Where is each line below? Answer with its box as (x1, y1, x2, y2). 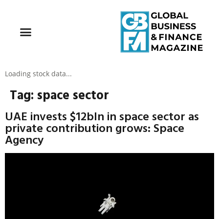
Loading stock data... (5, 69, 72, 79)
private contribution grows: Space (5, 119, 184, 137)
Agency (5, 131, 44, 149)
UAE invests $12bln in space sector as (5, 107, 199, 125)
